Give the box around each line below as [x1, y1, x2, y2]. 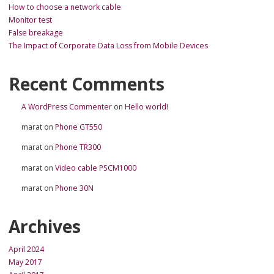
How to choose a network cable [9, 2, 121, 13]
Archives [9, 214, 81, 238]
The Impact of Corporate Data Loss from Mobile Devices [9, 40, 208, 51]
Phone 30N [55, 182, 94, 193]
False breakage [9, 28, 63, 39]
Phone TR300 [55, 142, 101, 153]
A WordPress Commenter [21, 101, 112, 112]
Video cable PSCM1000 [55, 162, 136, 173]
